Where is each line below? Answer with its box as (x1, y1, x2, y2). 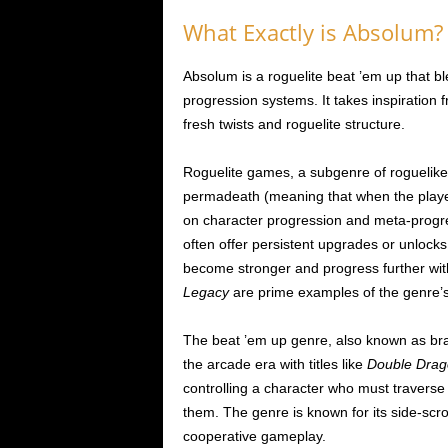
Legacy (182, 284, 229, 301)
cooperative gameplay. (182, 428, 326, 445)
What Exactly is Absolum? (182, 17, 443, 48)
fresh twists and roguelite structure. (182, 116, 405, 133)
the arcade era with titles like (182, 356, 367, 373)
